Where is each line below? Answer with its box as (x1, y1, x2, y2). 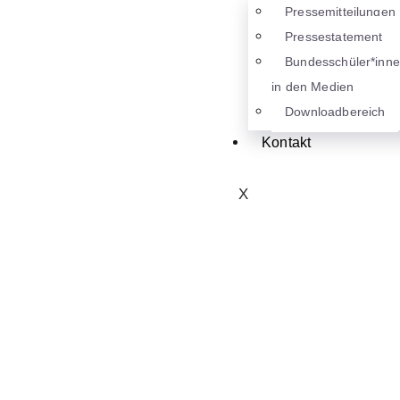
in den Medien (271, 79, 354, 94)
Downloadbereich (285, 104, 386, 119)
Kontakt (262, 134, 312, 150)
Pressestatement (285, 29, 383, 44)
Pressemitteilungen (285, 4, 396, 19)
